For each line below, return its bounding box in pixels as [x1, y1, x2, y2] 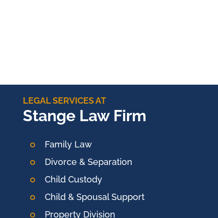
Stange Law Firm [23, 107, 147, 125]
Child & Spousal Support [45, 192, 145, 202]
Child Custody [45, 174, 103, 185]
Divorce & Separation [45, 157, 133, 167]
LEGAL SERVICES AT [23, 95, 107, 106]
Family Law [45, 139, 92, 150]
